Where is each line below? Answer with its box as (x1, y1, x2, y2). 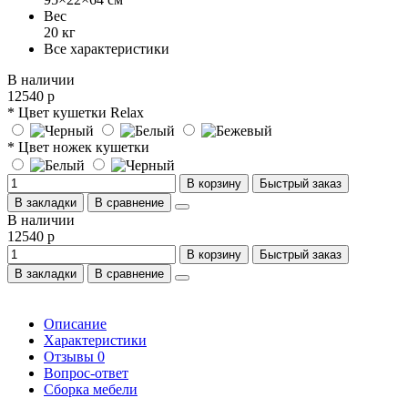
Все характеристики (44, 40, 169, 56)
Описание (44, 315, 107, 331)
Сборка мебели (44, 381, 138, 397)
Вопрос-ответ (44, 364, 128, 381)
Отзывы (44, 348, 97, 364)
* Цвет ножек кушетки (7, 138, 149, 155)
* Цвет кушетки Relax (7, 104, 144, 120)
